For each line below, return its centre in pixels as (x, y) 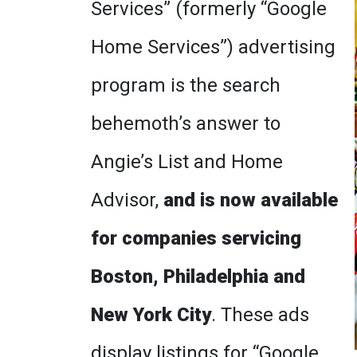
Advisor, (127, 200)
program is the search (186, 85)
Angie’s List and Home (187, 162)
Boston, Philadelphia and (198, 277)
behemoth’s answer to (186, 124)
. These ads (260, 315)
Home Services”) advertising (213, 47)
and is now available (251, 200)
